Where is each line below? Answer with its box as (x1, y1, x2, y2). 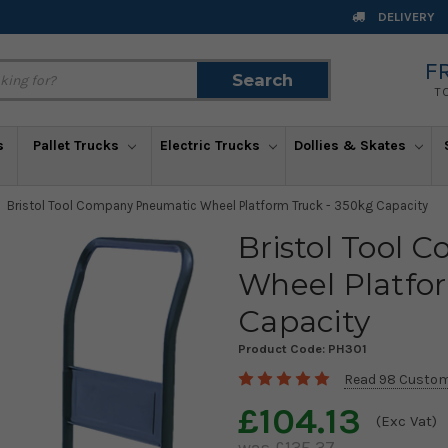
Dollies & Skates (294, 137, 411, 154)
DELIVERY (375, 9, 435, 24)
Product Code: (238, 340, 328, 356)
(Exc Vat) (376, 412, 437, 431)
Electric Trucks (159, 137, 264, 154)
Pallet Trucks (32, 137, 123, 154)
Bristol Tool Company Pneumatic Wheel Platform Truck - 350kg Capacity (7, 197, 428, 213)
